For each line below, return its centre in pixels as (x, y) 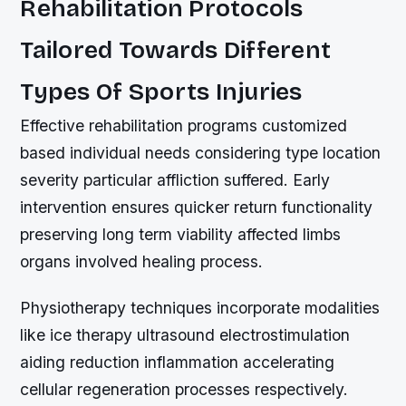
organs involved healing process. (142, 262)
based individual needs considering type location (201, 153)
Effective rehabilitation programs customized (184, 126)
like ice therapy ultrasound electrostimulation (185, 335)
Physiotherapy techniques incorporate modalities (200, 308)
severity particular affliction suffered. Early (175, 180)
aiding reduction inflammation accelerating (178, 362)
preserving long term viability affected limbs (181, 235)
